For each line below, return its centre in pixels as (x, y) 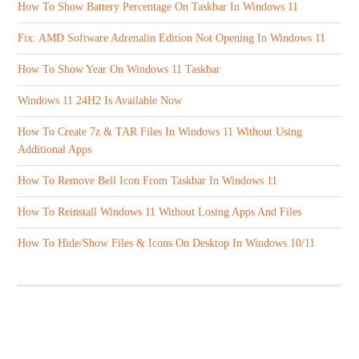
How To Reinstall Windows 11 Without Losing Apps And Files (160, 212)
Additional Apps (55, 149)
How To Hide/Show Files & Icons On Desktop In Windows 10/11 (167, 243)
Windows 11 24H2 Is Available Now (100, 100)
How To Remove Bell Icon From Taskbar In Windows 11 (148, 180)
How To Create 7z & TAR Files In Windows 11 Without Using (160, 131)
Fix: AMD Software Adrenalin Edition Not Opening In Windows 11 (172, 38)
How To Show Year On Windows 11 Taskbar (119, 69)
